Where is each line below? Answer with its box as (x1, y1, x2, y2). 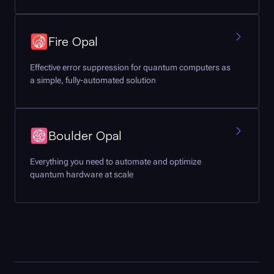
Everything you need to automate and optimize (30, 157, 201, 167)
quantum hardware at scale (30, 169, 133, 180)
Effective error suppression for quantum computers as (30, 62, 231, 73)
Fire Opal (48, 34, 98, 50)
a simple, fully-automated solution (30, 75, 156, 86)
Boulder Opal (48, 128, 122, 144)
